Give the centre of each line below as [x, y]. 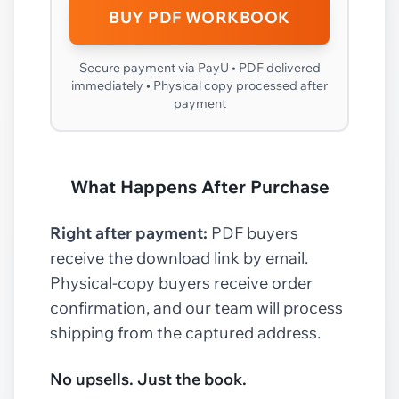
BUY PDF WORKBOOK [199, 17]
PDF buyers [253, 232]
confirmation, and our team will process [196, 307]
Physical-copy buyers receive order [181, 282]
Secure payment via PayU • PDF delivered [199, 67]
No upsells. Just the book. [148, 379]
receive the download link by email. [179, 257]
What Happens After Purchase [199, 186]
